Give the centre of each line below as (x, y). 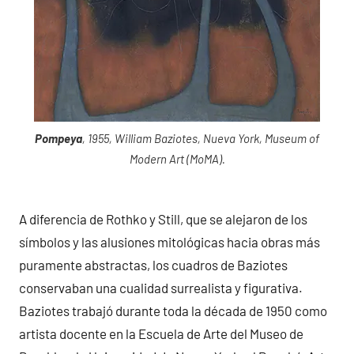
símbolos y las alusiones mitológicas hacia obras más (169, 242)
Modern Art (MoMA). (177, 158)
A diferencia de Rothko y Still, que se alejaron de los (163, 219)
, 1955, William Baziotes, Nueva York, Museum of (201, 138)
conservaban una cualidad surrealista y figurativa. (161, 288)
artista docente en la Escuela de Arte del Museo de (161, 334)
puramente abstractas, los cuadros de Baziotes (153, 265)
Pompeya (58, 138)
